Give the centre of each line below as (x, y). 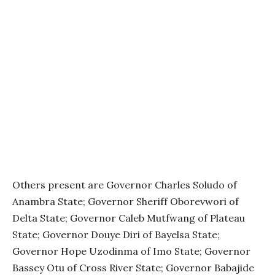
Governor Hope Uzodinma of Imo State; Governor (131, 251)
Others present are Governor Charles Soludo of (125, 184)
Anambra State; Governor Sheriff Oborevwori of (126, 201)
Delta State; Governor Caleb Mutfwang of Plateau (129, 218)
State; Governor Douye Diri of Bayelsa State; (116, 234)
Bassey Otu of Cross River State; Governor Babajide (133, 267)
